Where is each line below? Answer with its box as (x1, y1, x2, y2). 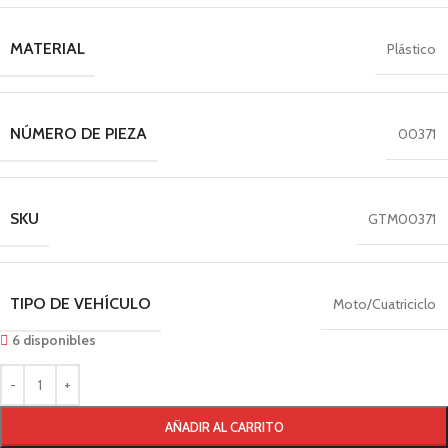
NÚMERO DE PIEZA (10, 124, 147, 143)
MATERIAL (10, 39, 85, 58)
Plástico (387, 40, 436, 58)
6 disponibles (12, 331, 97, 349)
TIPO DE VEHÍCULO (10, 294, 151, 313)
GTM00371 (368, 210, 436, 228)
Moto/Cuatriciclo (333, 295, 436, 313)
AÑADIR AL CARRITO (164, 419, 284, 435)
